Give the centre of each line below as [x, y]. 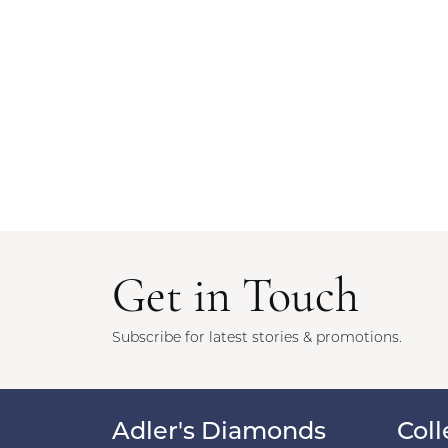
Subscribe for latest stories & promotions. [257, 338]
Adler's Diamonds [219, 433]
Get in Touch [235, 299]
